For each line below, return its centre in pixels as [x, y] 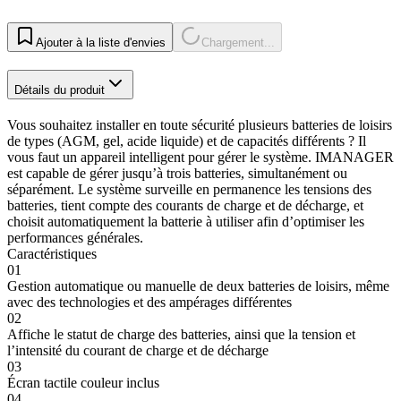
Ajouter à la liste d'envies [101, 43]
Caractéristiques [52, 253]
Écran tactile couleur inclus [83, 382]
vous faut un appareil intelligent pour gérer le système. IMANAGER [200, 157]
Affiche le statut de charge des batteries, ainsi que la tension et [181, 334]
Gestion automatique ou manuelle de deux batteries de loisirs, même [198, 286]
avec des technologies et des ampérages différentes [149, 302]
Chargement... [238, 43]
